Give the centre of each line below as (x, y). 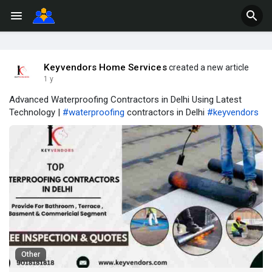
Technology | (36, 112)
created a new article (208, 67)
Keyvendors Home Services (105, 67)
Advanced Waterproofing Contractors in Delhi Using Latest (125, 100)
